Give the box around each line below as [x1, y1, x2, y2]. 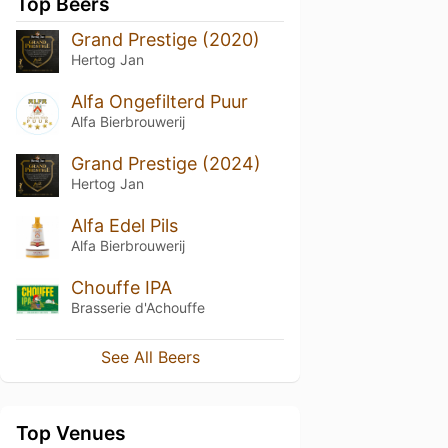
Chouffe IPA [70, 276, 172, 298]
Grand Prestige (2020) [70, 29, 260, 50]
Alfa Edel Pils [70, 214, 178, 236]
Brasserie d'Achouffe [70, 298, 205, 316]
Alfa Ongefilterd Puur [70, 90, 248, 112]
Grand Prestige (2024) [70, 152, 261, 174]
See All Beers [100, 347, 200, 368]
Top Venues [16, 421, 126, 446]
